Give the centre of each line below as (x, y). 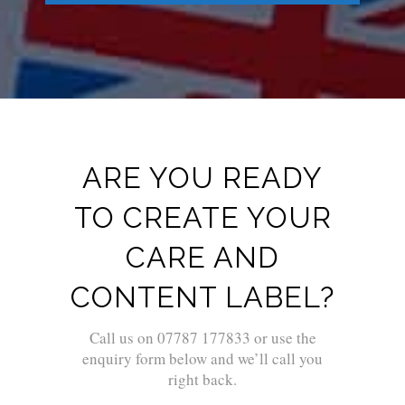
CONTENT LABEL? (202, 297)
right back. (202, 380)
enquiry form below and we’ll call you (202, 359)
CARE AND (202, 258)
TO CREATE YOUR (202, 218)
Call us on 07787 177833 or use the (202, 338)
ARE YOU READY (202, 178)
